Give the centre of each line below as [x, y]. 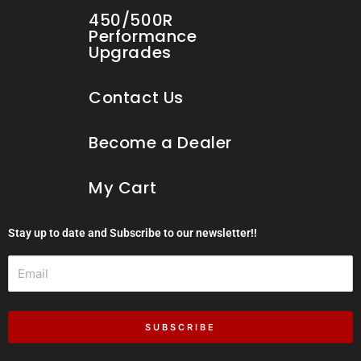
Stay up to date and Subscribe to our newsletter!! [133, 232]
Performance [143, 36]
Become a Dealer [160, 142]
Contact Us [136, 97]
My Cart [123, 187]
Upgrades [130, 52]
